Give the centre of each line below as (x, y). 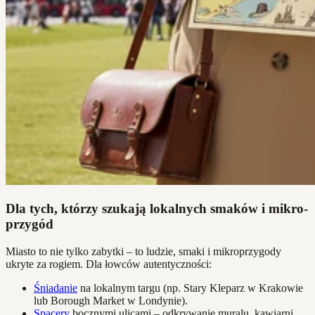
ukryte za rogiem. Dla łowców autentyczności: (109, 264)
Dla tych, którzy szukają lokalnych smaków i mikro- (157, 208)
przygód (30, 224)
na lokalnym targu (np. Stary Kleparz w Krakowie (190, 288)
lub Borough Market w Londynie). (111, 300)
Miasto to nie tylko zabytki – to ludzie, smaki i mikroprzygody (143, 251)
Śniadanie (56, 288)
